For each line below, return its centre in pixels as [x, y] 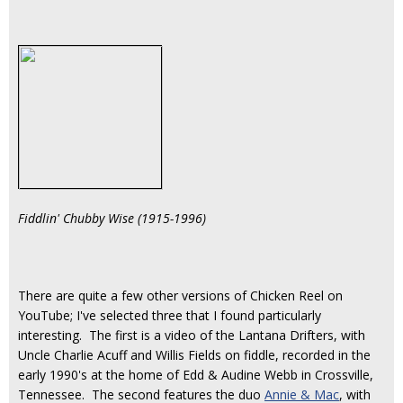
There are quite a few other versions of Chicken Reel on [180, 296]
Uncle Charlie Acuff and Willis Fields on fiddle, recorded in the [194, 355]
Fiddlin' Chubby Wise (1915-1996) [112, 218]
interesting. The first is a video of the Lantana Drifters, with [192, 335]
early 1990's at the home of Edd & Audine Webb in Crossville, [196, 375]
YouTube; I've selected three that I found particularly [170, 315]
